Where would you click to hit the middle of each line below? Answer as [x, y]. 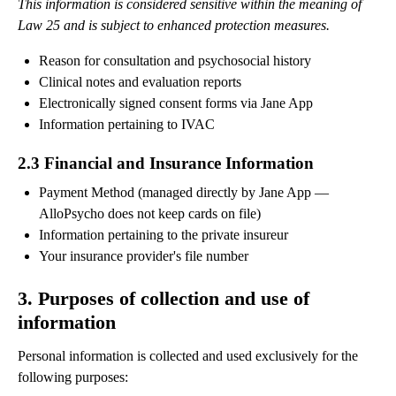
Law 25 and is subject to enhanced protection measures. [174, 26]
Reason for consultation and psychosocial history [175, 61]
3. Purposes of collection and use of [164, 299]
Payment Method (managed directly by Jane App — [184, 193]
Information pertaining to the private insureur [164, 235]
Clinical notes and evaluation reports [140, 82]
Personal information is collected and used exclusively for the [188, 356]
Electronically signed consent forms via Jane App [176, 103]
